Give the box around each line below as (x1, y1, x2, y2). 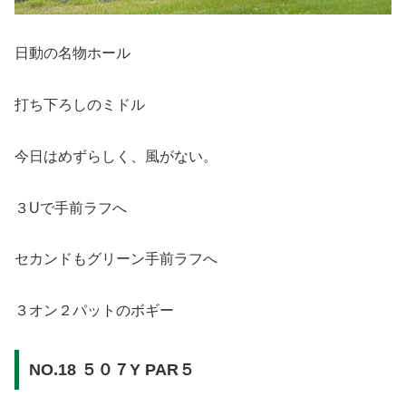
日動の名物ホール (14, 45, 130, 62)
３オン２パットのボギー (14, 303, 174, 319)
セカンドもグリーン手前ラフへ (14, 251, 217, 267)
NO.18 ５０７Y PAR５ (28, 360, 195, 379)
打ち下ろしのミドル (14, 97, 145, 113)
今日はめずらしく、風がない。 (14, 148, 217, 164)
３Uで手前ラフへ (14, 199, 127, 216)
